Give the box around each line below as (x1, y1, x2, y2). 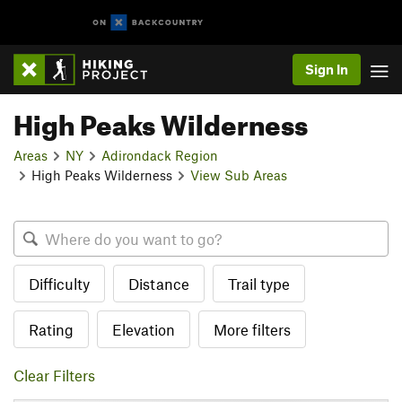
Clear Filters (13, 366, 95, 384)
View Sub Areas (190, 166, 287, 183)
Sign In (305, 61, 348, 77)
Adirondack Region (101, 146, 218, 163)
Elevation (112, 320, 175, 338)
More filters (214, 320, 291, 338)
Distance (128, 275, 189, 293)
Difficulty (29, 275, 90, 293)
